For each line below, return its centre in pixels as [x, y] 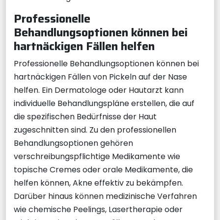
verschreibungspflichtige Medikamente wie [97, 156]
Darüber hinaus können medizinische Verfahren [105, 196]
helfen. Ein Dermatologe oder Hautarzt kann [99, 90]
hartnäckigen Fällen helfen [84, 46]
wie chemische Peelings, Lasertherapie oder [98, 209]
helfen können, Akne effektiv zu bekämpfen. [98, 183]
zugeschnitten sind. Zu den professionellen [95, 130]
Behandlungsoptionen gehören [73, 143]
